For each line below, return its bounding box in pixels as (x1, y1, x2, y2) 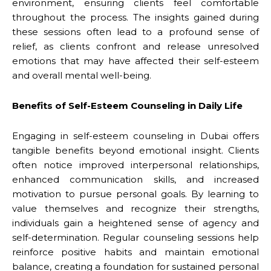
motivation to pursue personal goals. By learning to (12, 188, 259, 200)
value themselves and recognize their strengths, (12, 202, 259, 214)
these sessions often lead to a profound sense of (12, 25, 259, 38)
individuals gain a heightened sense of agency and (12, 217, 259, 229)
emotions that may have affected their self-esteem (12, 54, 259, 67)
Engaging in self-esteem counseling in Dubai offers (12, 129, 259, 142)
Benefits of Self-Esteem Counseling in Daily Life (12, 99, 243, 111)
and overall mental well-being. (12, 69, 151, 81)
